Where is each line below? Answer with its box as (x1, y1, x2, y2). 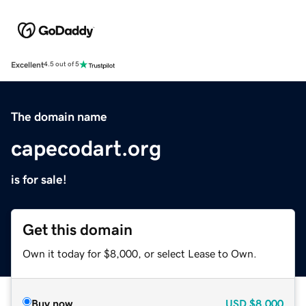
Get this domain (23, 221, 133, 238)
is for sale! (11, 173, 67, 186)
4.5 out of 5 (44, 61, 79, 68)
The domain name (11, 110, 107, 123)
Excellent (11, 60, 44, 69)
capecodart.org (11, 137, 161, 159)
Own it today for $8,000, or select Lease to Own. (23, 247, 257, 259)
